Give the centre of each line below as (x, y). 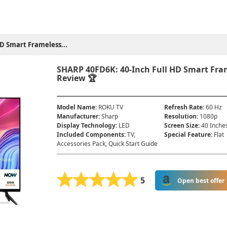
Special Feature (188, 135)
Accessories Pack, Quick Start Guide (107, 144)
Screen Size (181, 125)
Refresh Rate (184, 107)
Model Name (76, 107)
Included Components (91, 135)
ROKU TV (111, 107)
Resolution (181, 116)
